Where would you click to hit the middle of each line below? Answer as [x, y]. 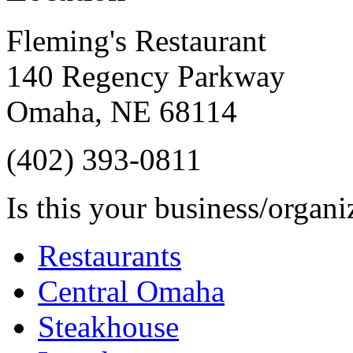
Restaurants [110, 256]
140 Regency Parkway [146, 76]
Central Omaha [131, 292]
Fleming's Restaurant [136, 41]
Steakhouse [108, 327]
